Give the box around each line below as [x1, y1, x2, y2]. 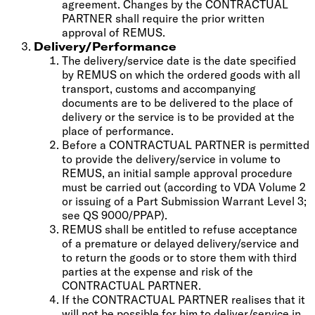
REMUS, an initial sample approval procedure [62, 165, 292, 180]
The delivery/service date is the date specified [62, 53, 296, 67]
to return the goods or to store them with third [62, 250, 297, 264]
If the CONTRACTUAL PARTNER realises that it [62, 292, 305, 307]
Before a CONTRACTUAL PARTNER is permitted [62, 137, 309, 152]
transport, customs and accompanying [62, 81, 256, 96]
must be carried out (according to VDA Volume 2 [62, 179, 306, 194]
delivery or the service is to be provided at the [62, 109, 295, 124]
